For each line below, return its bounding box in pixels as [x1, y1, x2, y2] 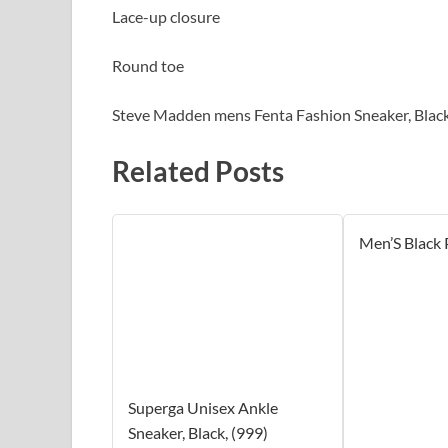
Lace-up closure [112, 7, 220, 27]
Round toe [112, 56, 184, 76]
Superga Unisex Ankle [128, 397, 278, 417]
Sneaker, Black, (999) [128, 422, 268, 442]
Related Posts [112, 153, 284, 188]
